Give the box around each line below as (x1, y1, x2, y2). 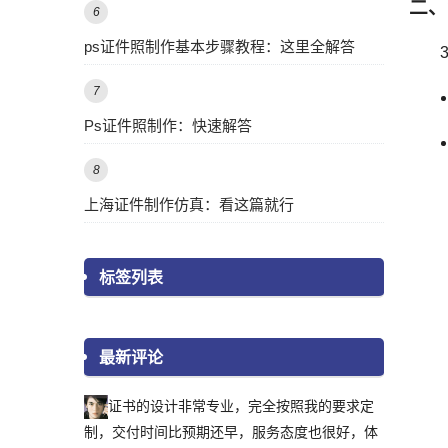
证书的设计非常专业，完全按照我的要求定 (108, 398, 374, 414)
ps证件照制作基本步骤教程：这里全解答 (84, 38, 355, 55)
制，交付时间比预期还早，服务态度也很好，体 (84, 424, 378, 441)
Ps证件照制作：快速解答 (84, 117, 252, 134)
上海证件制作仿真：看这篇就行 (84, 196, 294, 213)
